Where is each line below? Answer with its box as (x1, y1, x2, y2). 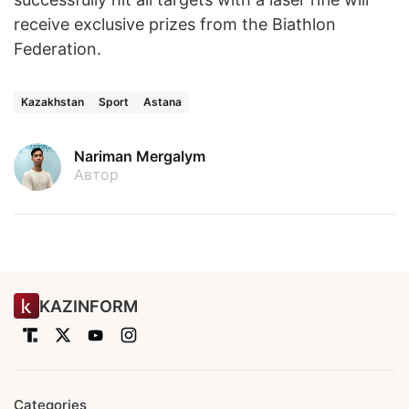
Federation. (14, 39, 101, 59)
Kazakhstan (21, 95, 84, 110)
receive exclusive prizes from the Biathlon (14, 15, 336, 35)
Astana (143, 95, 182, 110)
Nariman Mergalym (74, 147, 205, 166)
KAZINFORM (39, 296, 138, 316)
